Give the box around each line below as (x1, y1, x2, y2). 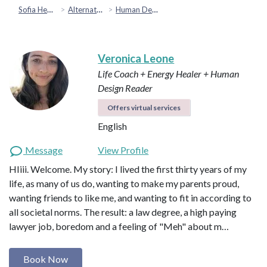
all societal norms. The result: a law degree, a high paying (9, 206, 237, 218)
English (98, 120, 128, 132)
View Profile (98, 144, 149, 156)
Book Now (23, 253, 68, 265)
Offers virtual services (107, 103, 181, 112)
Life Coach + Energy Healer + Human (98, 67, 240, 79)
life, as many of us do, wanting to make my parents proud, (9, 177, 239, 189)
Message (23, 144, 63, 156)
